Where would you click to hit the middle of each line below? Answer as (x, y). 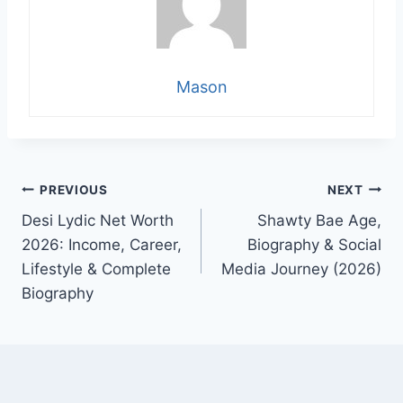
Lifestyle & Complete (96, 269)
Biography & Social (314, 245)
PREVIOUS (74, 189)
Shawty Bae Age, (319, 221)
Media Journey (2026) (301, 269)
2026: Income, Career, (102, 245)
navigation (85, 233)
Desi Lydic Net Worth (98, 221)
